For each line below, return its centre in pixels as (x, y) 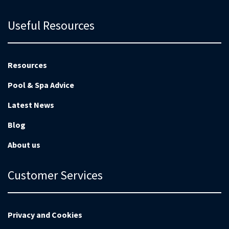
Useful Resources (51, 25)
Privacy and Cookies (45, 215)
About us (24, 145)
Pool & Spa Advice (41, 85)
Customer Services (55, 175)
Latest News (31, 105)
